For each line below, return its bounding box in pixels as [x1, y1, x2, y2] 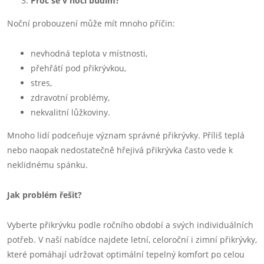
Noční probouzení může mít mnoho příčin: [7, 18, 175, 29]
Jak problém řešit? [7, 189, 82, 200]
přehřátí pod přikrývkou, [31, 62, 126, 74]
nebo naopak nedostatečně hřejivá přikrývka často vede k [7, 144, 233, 156]
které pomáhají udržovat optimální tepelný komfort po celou [7, 249, 245, 260]
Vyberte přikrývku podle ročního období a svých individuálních [7, 219, 253, 230]
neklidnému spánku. [7, 159, 88, 170]
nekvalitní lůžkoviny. [31, 107, 110, 118]
